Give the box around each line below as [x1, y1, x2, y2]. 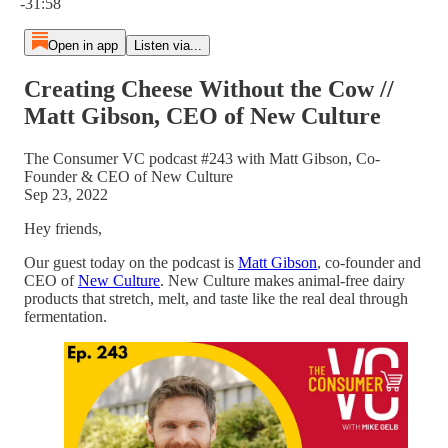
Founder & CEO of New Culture [24, 167, 233, 185]
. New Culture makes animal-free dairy [160, 271, 405, 289]
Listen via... [133, 38, 202, 53]
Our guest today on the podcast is [24, 253, 238, 271]
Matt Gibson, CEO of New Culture [24, 102, 381, 129]
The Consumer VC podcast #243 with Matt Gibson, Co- [24, 149, 380, 167]
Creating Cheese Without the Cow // [24, 75, 394, 102]
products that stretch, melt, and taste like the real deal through [24, 289, 408, 307]
